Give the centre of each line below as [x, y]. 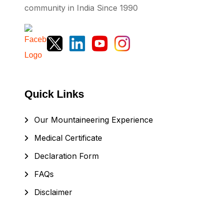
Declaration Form [66, 156]
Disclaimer [53, 192]
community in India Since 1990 [81, 8]
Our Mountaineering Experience [94, 120]
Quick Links [54, 94]
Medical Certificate [68, 138]
